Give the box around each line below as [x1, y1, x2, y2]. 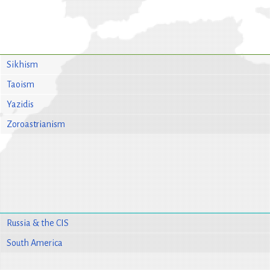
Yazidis [6, 99, 34, 109]
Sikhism [6, 59, 38, 69]
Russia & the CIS [6, 218, 69, 228]
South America [6, 237, 63, 248]
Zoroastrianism [6, 119, 65, 129]
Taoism [6, 79, 34, 89]
